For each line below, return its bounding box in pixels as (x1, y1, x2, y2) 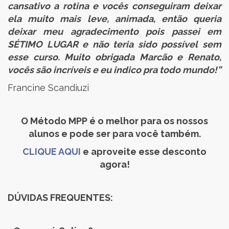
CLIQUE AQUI (22, 146, 81, 157)
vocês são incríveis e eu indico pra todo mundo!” (8, 64, 221, 75)
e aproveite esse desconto (81, 146, 207, 157)
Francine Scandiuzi (8, 82, 89, 93)
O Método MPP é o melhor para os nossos (21, 116, 208, 126)
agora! (99, 159, 130, 170)
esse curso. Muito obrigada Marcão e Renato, (8, 52, 221, 62)
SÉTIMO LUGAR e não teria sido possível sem (8, 39, 221, 50)
